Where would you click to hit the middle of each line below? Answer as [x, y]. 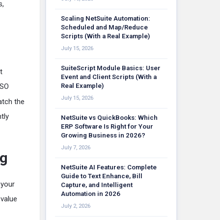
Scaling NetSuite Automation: [106, 18]
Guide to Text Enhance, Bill [102, 176]
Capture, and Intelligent [97, 185]
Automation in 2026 [91, 194]
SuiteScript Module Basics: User [111, 68]
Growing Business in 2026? [103, 135]
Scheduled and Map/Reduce [104, 27]
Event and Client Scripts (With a [109, 77]
